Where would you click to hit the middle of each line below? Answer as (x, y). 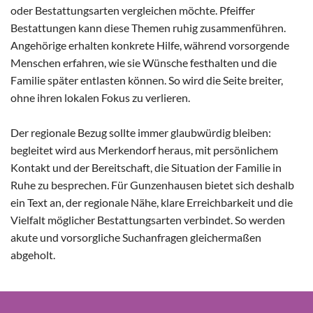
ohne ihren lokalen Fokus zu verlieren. (100, 98)
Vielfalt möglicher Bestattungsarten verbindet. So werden (148, 220)
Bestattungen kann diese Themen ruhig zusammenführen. (148, 28)
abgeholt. (33, 255)
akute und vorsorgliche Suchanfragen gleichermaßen (136, 238)
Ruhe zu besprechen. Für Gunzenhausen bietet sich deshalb (152, 185)
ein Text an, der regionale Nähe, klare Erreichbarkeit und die (152, 203)
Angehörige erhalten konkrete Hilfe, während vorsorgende (150, 45)
